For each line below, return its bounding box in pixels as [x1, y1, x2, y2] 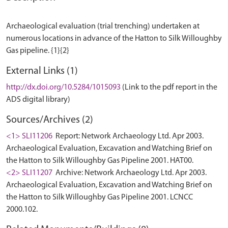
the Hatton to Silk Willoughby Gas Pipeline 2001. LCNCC [6, 193, 193, 202]
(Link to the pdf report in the [122, 83, 217, 92]
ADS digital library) [6, 96, 70, 104]
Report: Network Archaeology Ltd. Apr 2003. [54, 132, 204, 140]
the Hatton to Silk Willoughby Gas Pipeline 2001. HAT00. [6, 157, 193, 165]
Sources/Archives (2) [6, 115, 93, 125]
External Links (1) [6, 66, 78, 76]
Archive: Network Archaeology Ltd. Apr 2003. [54, 169, 207, 177]
